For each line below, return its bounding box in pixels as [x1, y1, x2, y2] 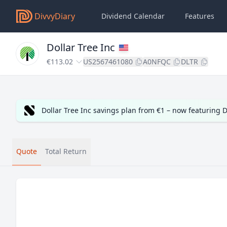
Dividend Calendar [101, 11, 165, 21]
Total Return [45, 146, 87, 156]
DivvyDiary [34, 11, 75, 22]
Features [185, 11, 214, 21]
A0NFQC [143, 57, 171, 66]
